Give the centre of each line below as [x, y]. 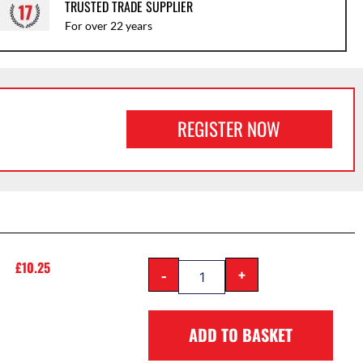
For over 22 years [108, 26]
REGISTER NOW [229, 129]
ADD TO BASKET [241, 335]
